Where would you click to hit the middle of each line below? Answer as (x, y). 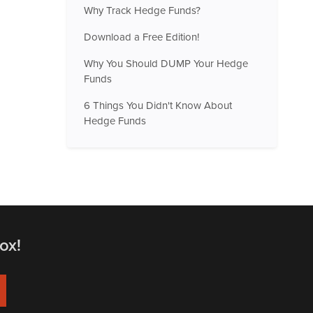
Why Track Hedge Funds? (142, 10)
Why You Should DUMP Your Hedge (166, 64)
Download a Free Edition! (141, 37)
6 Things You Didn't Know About (158, 105)
